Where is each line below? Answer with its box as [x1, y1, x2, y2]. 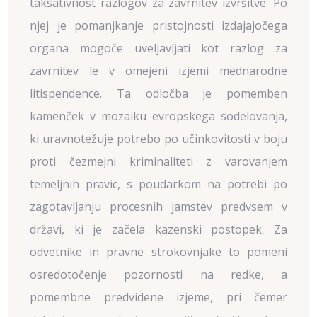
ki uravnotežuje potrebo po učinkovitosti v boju [30, 131, 287, 146]
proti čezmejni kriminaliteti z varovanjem [30, 154, 287, 169]
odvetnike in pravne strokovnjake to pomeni [30, 244, 287, 260]
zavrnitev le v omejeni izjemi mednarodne [30, 63, 287, 79]
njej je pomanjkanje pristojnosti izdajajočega [30, 18, 287, 33]
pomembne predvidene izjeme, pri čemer [30, 289, 287, 305]
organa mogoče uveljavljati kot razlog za [30, 40, 287, 56]
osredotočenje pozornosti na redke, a [30, 267, 287, 282]
